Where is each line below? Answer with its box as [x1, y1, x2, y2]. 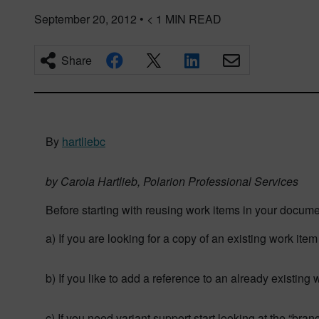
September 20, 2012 [34, 11, 137, 27]
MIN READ [165, 11, 221, 27]
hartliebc [62, 133, 105, 150]
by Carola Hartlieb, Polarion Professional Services [46, 173, 298, 189]
